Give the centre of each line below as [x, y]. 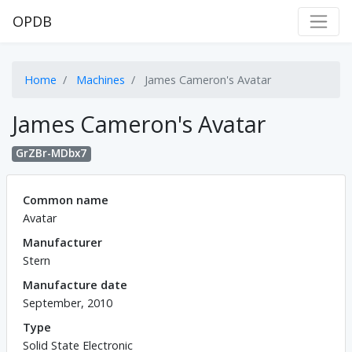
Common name [66, 200]
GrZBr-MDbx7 [51, 154]
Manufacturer [62, 242]
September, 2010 [68, 302]
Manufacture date [75, 284]
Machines [101, 80]
